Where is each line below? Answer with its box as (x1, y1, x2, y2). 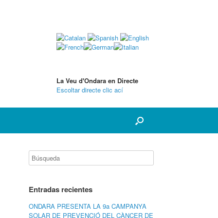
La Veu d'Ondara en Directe (56, 75, 138, 85)
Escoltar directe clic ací (56, 85, 123, 94)
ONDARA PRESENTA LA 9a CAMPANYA (29, 201, 147, 211)
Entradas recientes (29, 184, 93, 195)
